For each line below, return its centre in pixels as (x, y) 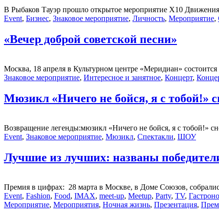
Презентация (175, 204)
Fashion (38, 196)
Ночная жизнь (126, 204)
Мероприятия (76, 204)
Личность (149, 19)
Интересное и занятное (122, 78)
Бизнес (37, 19)
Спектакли (155, 137)
